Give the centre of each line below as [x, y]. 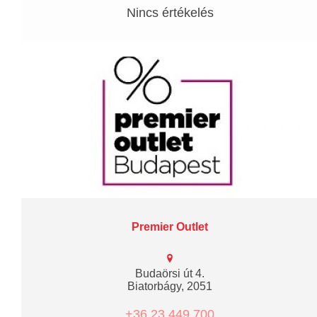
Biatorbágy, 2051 [170, 286]
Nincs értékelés [170, 12]
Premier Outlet [170, 226]
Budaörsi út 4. [170, 273]
